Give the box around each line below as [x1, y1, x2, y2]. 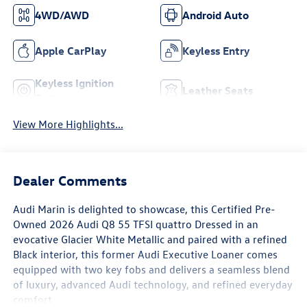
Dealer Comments [12, 171, 127, 188]
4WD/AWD [34, 8, 89, 23]
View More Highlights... [12, 117, 123, 132]
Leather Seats [182, 84, 253, 98]
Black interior [12, 247, 75, 261]
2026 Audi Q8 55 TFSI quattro [49, 217, 192, 231]
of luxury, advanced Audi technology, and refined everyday [12, 277, 293, 291]
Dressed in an [191, 217, 258, 231]
